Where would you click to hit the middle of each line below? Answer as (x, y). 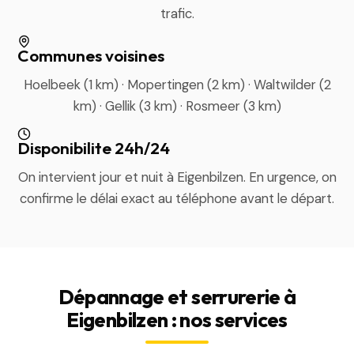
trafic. (177, 13)
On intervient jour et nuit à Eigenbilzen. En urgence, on (177, 177)
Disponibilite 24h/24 (94, 148)
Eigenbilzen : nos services (177, 320)
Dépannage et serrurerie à (177, 297)
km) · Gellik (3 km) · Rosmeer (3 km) (177, 106)
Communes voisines (91, 55)
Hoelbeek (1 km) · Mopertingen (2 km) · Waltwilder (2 (177, 85)
